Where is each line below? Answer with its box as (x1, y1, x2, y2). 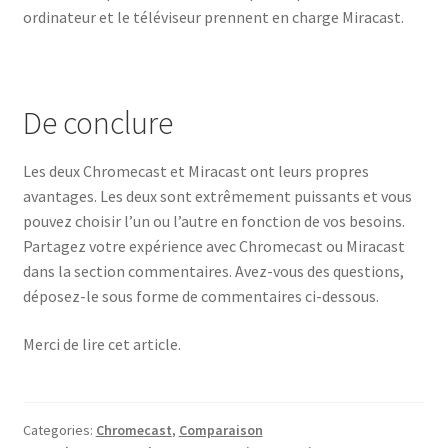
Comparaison (178, 420, 263, 439)
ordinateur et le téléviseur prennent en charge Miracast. (22, 7, 404, 28)
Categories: (22, 420, 96, 439)
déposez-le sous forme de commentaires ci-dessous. (22, 285, 379, 306)
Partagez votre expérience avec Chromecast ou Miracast (22, 235, 405, 256)
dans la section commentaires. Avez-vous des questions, (22, 260, 404, 281)
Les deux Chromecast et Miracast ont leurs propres (22, 160, 369, 181)
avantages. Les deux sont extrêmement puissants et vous (22, 185, 412, 206)
